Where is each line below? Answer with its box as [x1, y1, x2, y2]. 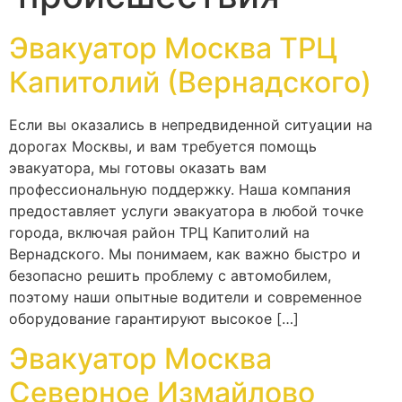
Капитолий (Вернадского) [9, 64, 371, 100]
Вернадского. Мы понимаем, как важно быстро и [9, 244, 361, 263]
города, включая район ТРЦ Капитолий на [9, 223, 310, 241]
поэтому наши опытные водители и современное [9, 287, 362, 306]
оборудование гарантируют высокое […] [9, 309, 299, 328]
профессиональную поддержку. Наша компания [9, 179, 351, 198]
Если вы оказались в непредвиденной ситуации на [9, 115, 372, 134]
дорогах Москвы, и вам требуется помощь [9, 136, 317, 155]
